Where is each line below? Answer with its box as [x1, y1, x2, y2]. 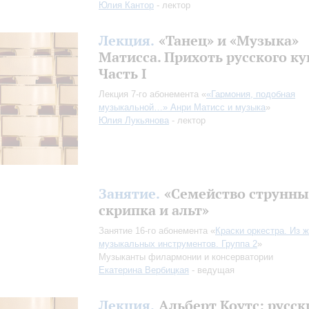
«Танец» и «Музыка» [158, 32, 299, 49]
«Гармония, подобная [206, 89, 295, 99]
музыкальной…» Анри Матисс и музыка [99, 102, 266, 112]
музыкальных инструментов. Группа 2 [99, 239, 257, 249]
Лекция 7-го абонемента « [99, 89, 206, 99]
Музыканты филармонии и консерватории [99, 252, 273, 262]
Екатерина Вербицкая [99, 265, 189, 275]
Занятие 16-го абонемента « [99, 226, 215, 236]
